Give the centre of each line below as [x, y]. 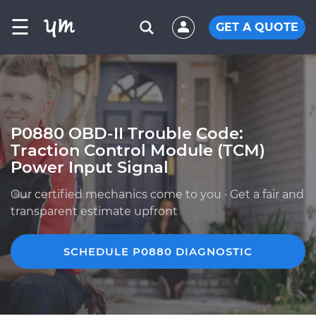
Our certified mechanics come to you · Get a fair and [157, 194]
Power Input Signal [90, 167]
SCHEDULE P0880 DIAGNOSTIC [158, 251]
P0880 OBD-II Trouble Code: [127, 133]
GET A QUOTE [257, 27]
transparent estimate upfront [94, 211]
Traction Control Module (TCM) [138, 150]
